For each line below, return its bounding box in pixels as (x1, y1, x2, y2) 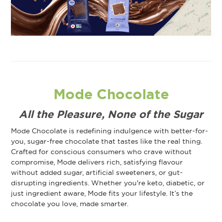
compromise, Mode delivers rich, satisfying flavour (11, 157, 183, 166)
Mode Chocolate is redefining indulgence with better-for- (11, 126, 209, 135)
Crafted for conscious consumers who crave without (11, 147, 192, 156)
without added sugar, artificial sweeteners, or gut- (11, 167, 183, 177)
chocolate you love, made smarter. (11, 199, 129, 208)
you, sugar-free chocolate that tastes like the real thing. (11, 136, 203, 146)
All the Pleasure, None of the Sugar (19, 108, 203, 122)
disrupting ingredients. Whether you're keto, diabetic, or (11, 178, 205, 187)
